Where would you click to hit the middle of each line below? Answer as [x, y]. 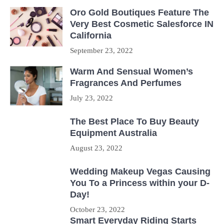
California [91, 35]
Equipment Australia [113, 133]
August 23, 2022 [96, 148]
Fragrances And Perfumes [126, 83]
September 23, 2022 [101, 50]
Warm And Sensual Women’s [131, 71]
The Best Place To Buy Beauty [134, 121]
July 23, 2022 [91, 98]
